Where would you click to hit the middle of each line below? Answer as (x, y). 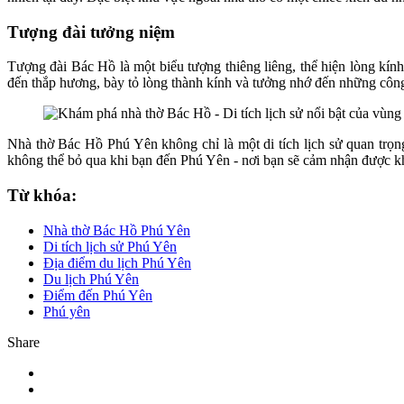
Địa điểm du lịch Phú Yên (117, 262)
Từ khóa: (42, 196)
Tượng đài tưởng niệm (91, 32)
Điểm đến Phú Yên (98, 295)
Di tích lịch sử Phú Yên (110, 246)
